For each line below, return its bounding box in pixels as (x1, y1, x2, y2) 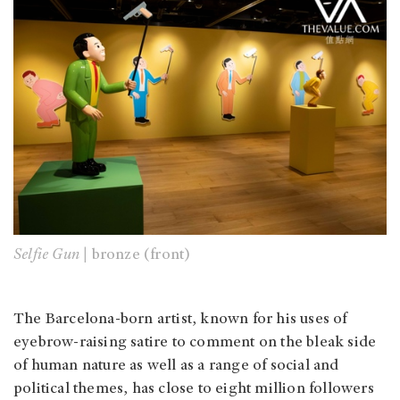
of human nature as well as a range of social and (13, 357, 339, 374)
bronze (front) (91, 246, 195, 263)
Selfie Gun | (13, 246, 92, 263)
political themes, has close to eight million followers (13, 380, 374, 397)
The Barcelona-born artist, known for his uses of (13, 311, 347, 328)
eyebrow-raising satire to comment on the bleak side (13, 334, 377, 351)
